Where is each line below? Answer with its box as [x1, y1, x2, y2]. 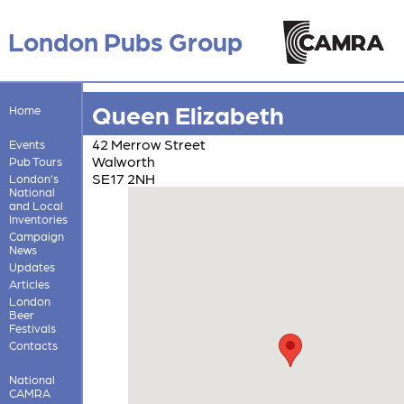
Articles [8, 276, 50, 290]
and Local [8, 197, 63, 212]
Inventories [8, 211, 68, 225]
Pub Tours [8, 153, 62, 168]
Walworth [91, 151, 155, 170]
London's [8, 170, 59, 185]
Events [8, 136, 45, 151]
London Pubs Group [7, 24, 243, 56]
